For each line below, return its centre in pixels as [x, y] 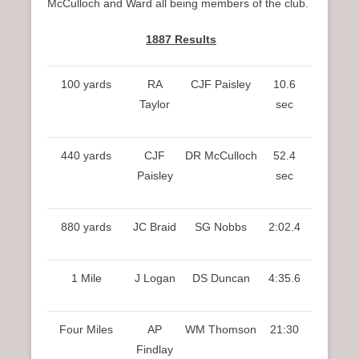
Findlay [155, 350]
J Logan [155, 278]
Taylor [155, 105]
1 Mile [86, 278]
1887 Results [181, 40]
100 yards [86, 85]
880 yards [86, 227]
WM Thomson [221, 330]
